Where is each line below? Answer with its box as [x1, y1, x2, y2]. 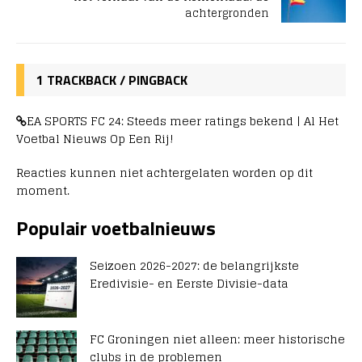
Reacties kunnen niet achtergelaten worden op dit [16, 162, 313, 183]
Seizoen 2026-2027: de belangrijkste [90, 255, 299, 276]
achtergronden [185, 4, 269, 23]
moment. [16, 180, 69, 201]
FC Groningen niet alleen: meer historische [90, 329, 345, 350]
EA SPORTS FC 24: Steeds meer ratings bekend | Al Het [27, 111, 339, 132]
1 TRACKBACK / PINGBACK [36, 70, 187, 90]
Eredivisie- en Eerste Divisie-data [90, 273, 288, 294]
